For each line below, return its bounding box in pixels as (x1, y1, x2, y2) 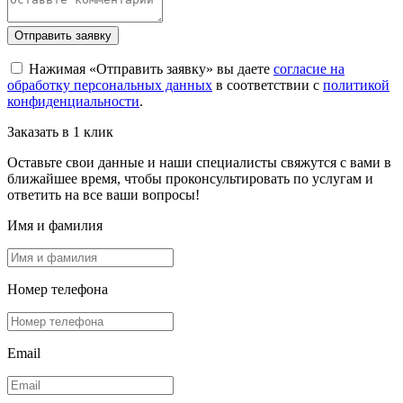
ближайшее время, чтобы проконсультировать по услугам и (7, 170, 373, 186)
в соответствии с (212, 76, 323, 93)
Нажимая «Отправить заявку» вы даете (25, 60, 273, 76)
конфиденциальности (7, 93, 139, 109)
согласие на (273, 60, 345, 76)
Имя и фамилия (7, 217, 103, 233)
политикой (323, 76, 390, 93)
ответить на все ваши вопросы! (7, 186, 200, 202)
